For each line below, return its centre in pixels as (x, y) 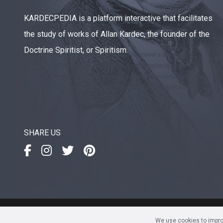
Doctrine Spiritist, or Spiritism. (76, 50)
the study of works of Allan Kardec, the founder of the (117, 34)
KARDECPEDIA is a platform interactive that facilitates (118, 18)
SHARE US (42, 132)
